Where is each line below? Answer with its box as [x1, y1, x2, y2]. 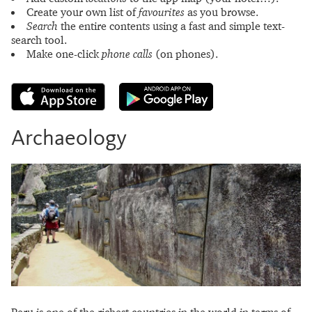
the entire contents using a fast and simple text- [58, 19, 285, 33]
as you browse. [185, 5, 258, 19]
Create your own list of [26, 5, 139, 19]
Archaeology [11, 128, 127, 149]
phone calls [102, 47, 153, 61]
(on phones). [153, 47, 218, 61]
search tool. [11, 33, 67, 47]
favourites [139, 5, 185, 19]
